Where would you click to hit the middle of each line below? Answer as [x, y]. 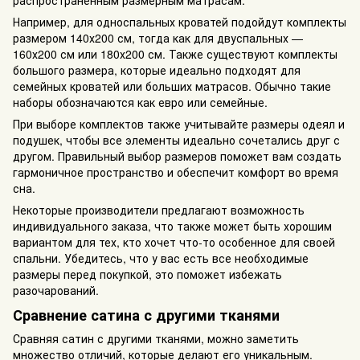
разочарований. [56, 290]
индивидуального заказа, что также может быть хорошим [172, 225]
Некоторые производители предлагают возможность [159, 209]
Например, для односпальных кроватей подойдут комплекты [180, 21]
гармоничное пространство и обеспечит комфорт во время [176, 172]
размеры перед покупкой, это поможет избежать [147, 274]
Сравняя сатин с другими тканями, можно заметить [156, 339]
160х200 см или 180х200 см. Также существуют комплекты [175, 53]
